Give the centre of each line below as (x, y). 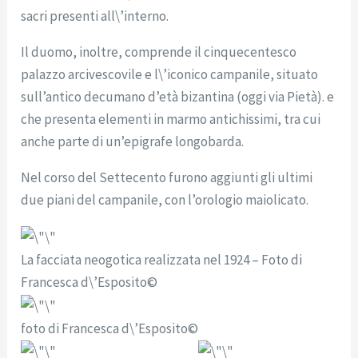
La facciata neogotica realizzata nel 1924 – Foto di (162, 259)
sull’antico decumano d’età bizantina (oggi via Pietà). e (178, 96)
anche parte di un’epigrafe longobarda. (133, 141)
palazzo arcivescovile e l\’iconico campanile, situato (170, 74)
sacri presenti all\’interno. (95, 16)
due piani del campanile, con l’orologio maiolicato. (165, 199)
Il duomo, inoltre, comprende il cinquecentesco (159, 52)
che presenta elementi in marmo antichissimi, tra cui (171, 119)
